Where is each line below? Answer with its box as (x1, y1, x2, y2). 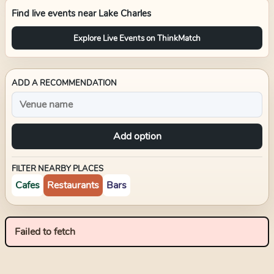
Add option (113, 130, 161, 143)
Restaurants (47, 179, 99, 192)
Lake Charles (98, 7, 151, 20)
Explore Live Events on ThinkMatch (73, 32, 201, 44)
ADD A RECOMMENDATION (12, 78, 117, 89)
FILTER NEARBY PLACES (12, 163, 103, 174)
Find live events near (12, 7, 98, 20)
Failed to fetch (15, 225, 75, 239)
